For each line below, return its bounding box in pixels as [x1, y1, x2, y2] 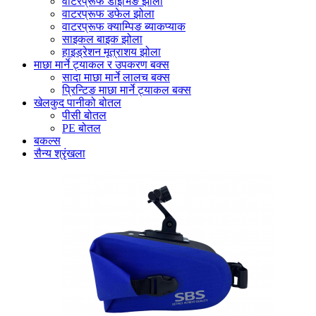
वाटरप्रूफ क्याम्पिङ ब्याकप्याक [62, 20, 186, 32]
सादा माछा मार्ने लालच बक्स [62, 71, 170, 83]
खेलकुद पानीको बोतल [34, 96, 121, 109]
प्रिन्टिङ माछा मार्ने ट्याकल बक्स [62, 83, 191, 96]
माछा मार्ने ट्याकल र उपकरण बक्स [34, 58, 169, 71]
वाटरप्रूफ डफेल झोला [62, 7, 154, 20]
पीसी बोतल [62, 109, 107, 121]
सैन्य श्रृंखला [34, 147, 85, 159]
